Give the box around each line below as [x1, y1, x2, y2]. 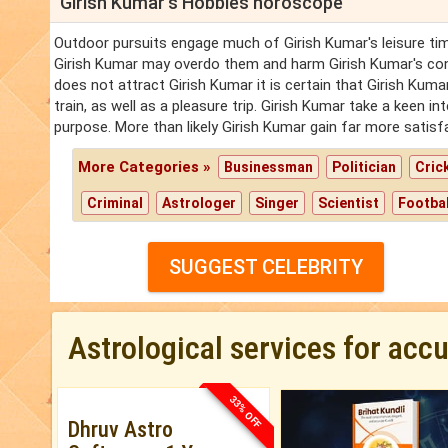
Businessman [224, 159, 314, 176]
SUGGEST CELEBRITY [168, 255, 363, 280]
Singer [255, 195, 300, 212]
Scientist [318, 195, 380, 212]
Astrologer [162, 195, 237, 212]
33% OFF [227, 393, 264, 430]
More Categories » [78, 158, 216, 177]
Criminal [87, 195, 144, 212]
